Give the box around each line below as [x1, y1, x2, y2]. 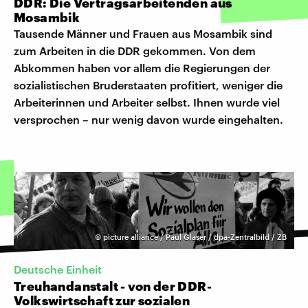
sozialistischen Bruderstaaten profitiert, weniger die [14, 78, 283, 91]
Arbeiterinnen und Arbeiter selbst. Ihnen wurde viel [14, 95, 280, 109]
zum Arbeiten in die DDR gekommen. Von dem [14, 43, 256, 57]
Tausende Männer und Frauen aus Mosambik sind [14, 26, 272, 40]
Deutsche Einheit [14, 263, 102, 276]
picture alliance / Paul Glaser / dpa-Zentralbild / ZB [103, 232, 287, 241]
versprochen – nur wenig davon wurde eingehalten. [14, 112, 283, 126]
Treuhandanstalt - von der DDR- [14, 278, 212, 294]
